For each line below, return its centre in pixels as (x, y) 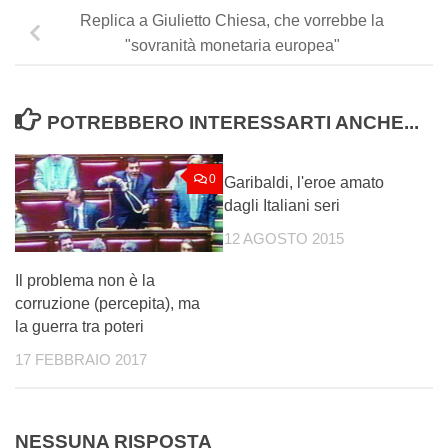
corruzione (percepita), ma (107, 303)
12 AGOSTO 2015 (284, 238)
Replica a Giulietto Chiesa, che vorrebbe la (232, 21)
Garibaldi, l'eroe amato (304, 182)
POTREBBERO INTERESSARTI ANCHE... (233, 122)
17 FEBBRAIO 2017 (81, 359)
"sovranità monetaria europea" (232, 46)
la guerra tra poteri (79, 326)
